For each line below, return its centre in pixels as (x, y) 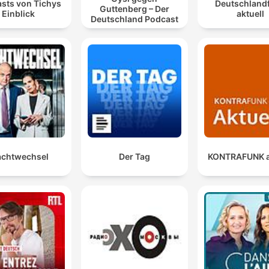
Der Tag (134, 156)
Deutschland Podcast (134, 19)
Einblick (19, 14)
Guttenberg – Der (134, 8)
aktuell (251, 14)
